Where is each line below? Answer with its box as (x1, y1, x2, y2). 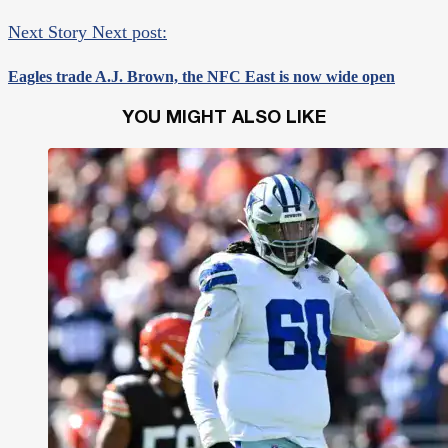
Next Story (8, 21, 87, 42)
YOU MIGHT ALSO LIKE (122, 110, 326, 128)
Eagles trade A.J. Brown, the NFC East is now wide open (8, 67, 395, 85)
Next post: (92, 21, 167, 42)
